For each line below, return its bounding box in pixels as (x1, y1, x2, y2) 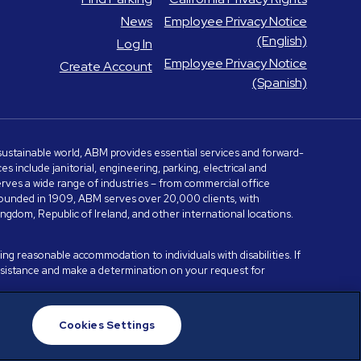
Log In (116, 35, 152, 52)
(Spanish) (251, 73, 307, 91)
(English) (256, 31, 307, 49)
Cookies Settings (58, 317, 155, 332)
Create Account (59, 57, 152, 75)
